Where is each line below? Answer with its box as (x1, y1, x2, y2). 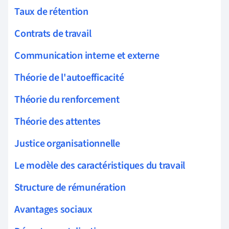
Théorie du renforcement (14, 92, 120, 107)
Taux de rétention (14, 4, 88, 19)
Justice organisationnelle (14, 136, 120, 151)
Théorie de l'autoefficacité (14, 70, 124, 85)
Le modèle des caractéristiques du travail (14, 158, 186, 173)
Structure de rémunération (14, 180, 126, 195)
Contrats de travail (14, 26, 91, 41)
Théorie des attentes (14, 114, 101, 129)
